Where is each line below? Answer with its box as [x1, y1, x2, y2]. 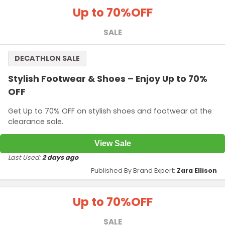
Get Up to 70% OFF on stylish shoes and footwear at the [8, 105, 212, 116]
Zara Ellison [177, 166, 217, 175]
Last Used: [8, 153, 42, 162]
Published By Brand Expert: [91, 166, 177, 175]
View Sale [94, 139, 131, 148]
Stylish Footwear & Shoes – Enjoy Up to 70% [8, 73, 207, 85]
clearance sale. [8, 116, 63, 127]
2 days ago [42, 153, 78, 162]
